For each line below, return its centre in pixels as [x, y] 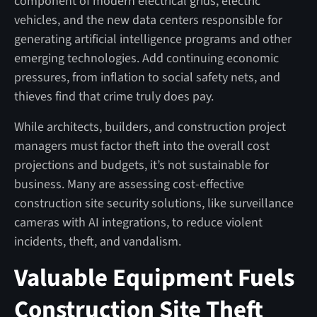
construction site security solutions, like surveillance [154, 203]
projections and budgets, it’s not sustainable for [141, 165]
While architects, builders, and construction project [150, 127]
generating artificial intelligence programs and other [152, 39]
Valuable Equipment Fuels [154, 278]
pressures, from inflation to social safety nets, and [147, 77]
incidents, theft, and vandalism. [97, 241]
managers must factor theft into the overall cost [142, 146]
